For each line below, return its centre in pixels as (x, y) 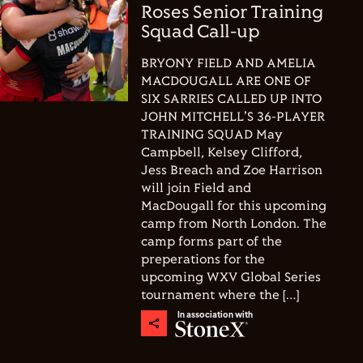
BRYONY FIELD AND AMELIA (228, 64)
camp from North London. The (233, 224)
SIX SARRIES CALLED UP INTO (231, 99)
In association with (215, 314)
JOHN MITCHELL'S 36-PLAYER (233, 117)
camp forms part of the (211, 242)
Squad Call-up (200, 32)
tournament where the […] (220, 295)
